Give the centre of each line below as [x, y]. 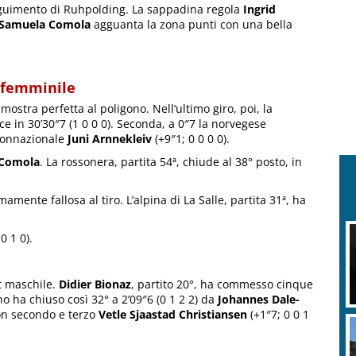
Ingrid [259, 10]
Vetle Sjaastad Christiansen [173, 315]
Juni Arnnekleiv [110, 139]
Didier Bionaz [95, 284]
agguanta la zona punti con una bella [192, 25]
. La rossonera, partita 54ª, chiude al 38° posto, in [171, 162]
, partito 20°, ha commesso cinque [222, 284]
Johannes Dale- [259, 300]
